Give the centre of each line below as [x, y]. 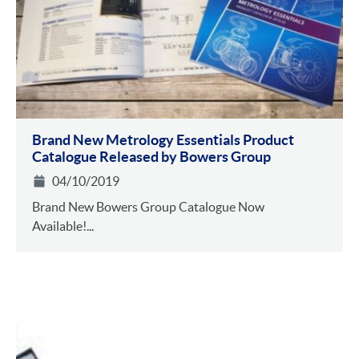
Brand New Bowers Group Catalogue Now [148, 207]
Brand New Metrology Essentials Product [163, 140]
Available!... [63, 226]
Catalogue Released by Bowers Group [151, 157]
